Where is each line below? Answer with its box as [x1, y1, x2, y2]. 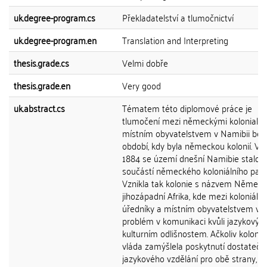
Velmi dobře [122, 54, 168, 71]
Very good [122, 77, 161, 94]
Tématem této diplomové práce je [122, 100, 252, 116]
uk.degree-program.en [14, 32, 97, 48]
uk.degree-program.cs [14, 9, 95, 26]
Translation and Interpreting [122, 32, 228, 48]
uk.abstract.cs [14, 100, 65, 116]
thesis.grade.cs [14, 54, 69, 71]
